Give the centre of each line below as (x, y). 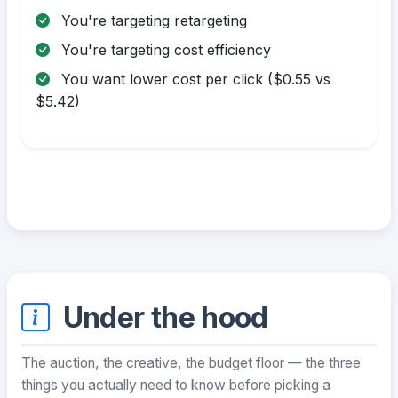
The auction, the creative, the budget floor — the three (191, 362)
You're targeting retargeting (152, 21)
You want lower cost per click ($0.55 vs (194, 80)
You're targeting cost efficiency (164, 50)
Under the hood (162, 318)
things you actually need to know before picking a (176, 385)
